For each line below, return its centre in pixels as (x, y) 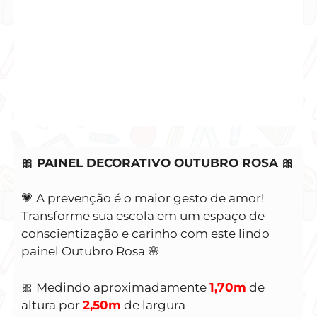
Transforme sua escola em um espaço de (143, 216)
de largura (153, 305)
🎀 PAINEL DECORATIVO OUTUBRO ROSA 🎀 (157, 162)
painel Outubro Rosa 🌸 (91, 252)
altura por (52, 305)
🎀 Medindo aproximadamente (115, 287)
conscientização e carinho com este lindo (145, 234)
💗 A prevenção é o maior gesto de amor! (143, 198)
